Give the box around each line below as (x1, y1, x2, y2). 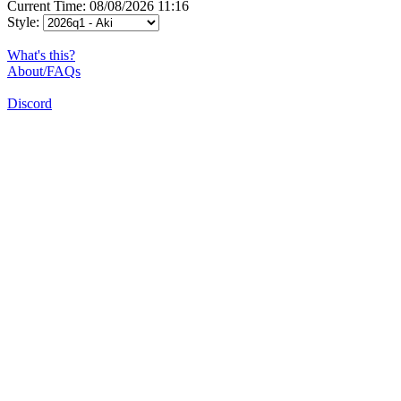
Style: (7, 13, 43, 30)
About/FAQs (7, 63, 81, 79)
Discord (7, 95, 52, 111)
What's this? (7, 47, 75, 63)
